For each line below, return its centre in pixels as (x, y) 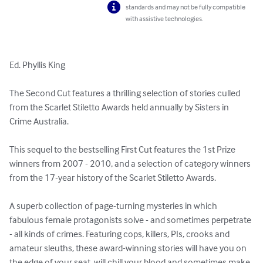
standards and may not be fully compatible (186, 7)
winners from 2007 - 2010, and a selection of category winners (131, 163)
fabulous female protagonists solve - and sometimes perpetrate (131, 220)
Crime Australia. (39, 121)
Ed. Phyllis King (37, 65)
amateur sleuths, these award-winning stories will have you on (129, 248)
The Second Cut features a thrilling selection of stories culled (126, 93)
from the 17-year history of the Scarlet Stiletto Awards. (113, 178)
